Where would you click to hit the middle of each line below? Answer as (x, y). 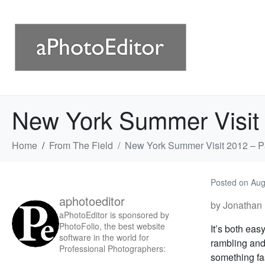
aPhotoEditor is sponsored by (114, 215)
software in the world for (104, 237)
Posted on (231, 182)
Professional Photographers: (112, 248)
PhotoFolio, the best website (112, 226)
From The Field (81, 145)
